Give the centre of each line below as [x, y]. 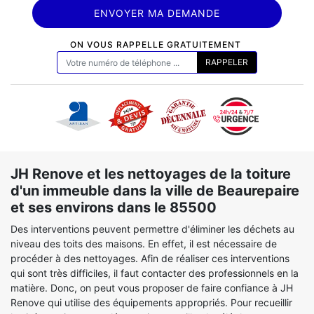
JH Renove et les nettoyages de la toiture [151, 174]
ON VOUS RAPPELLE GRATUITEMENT [155, 45]
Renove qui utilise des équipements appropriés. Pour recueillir [151, 302]
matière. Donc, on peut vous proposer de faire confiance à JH [152, 288]
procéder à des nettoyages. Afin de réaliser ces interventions [150, 258]
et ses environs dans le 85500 [114, 207]
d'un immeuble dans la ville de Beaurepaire [155, 191]
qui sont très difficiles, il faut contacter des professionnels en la [155, 273]
